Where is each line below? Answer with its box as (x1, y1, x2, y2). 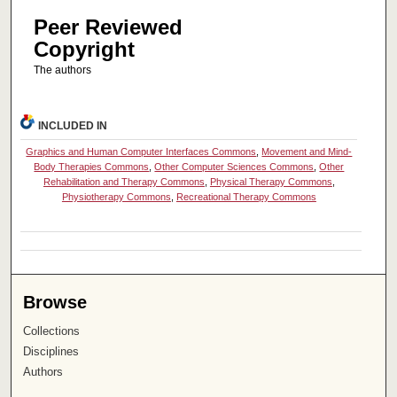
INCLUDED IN (38, 120, 108, 133)
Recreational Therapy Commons (175, 191, 316, 203)
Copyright (33, 36, 135, 61)
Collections (23, 324, 81, 339)
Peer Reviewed (33, 14, 183, 39)
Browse (23, 292, 88, 313)
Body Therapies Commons (34, 161, 150, 173)
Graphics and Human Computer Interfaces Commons (26, 146, 257, 158)
